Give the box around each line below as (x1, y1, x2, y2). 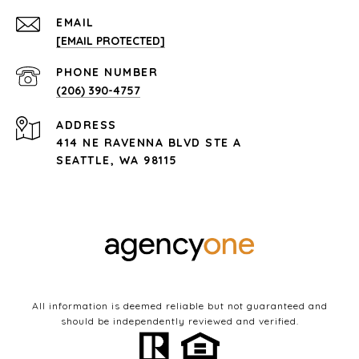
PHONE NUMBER (56, 64, 158, 79)
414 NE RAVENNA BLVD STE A (56, 135, 242, 150)
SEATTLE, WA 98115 (56, 152, 178, 167)
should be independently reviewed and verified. (60, 314, 299, 327)
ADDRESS (56, 117, 117, 132)
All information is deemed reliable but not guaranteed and (31, 299, 328, 312)
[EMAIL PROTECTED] (56, 33, 165, 48)
